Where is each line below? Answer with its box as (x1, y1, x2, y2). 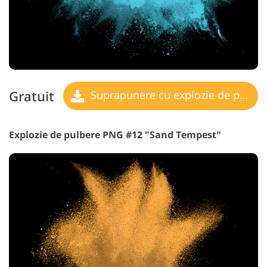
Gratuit (9, 86, 54, 105)
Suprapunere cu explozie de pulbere (88, 88, 240, 103)
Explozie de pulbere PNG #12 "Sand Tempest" (9, 128, 221, 142)
